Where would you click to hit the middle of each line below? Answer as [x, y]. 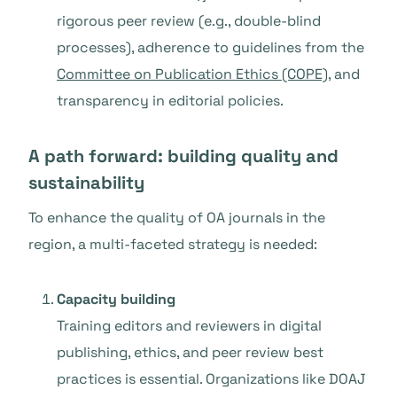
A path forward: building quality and [183, 156]
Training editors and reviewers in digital [189, 326]
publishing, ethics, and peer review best [190, 352]
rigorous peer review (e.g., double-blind [189, 21]
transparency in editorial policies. [170, 101]
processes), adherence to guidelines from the [210, 47]
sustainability [86, 183]
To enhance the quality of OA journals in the [177, 218]
